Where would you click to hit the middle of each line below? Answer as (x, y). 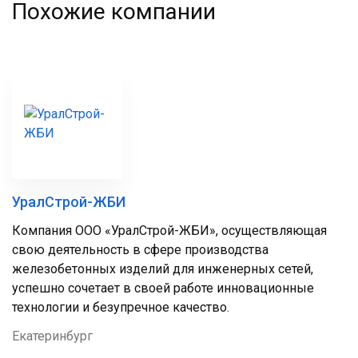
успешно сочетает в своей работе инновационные (163, 288)
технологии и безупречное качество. (121, 307)
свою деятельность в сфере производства (140, 250)
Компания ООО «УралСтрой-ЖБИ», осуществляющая (169, 231)
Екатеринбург (52, 336)
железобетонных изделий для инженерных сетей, (163, 269)
